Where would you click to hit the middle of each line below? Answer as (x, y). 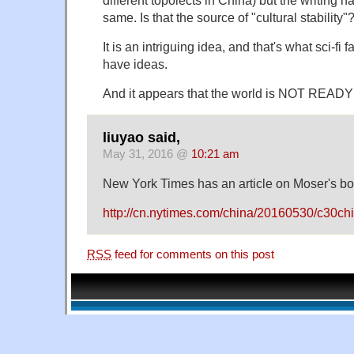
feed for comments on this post (193, 254)
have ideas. (135, 64)
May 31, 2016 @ (147, 154)
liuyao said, (141, 137)
